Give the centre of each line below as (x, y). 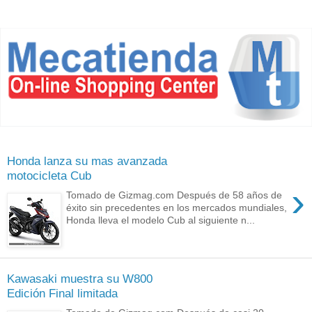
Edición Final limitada (62, 293)
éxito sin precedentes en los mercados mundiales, (177, 208)
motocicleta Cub (49, 175)
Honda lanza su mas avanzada (87, 161)
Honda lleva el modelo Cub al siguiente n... (161, 220)
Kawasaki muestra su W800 (80, 278)
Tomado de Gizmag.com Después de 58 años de (174, 195)
